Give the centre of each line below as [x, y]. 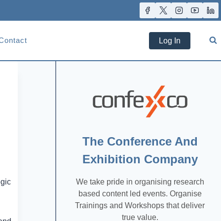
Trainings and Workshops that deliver [140, 205]
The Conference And [140, 141]
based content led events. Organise [140, 193]
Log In [170, 40]
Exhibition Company [140, 159]
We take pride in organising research [140, 182]
